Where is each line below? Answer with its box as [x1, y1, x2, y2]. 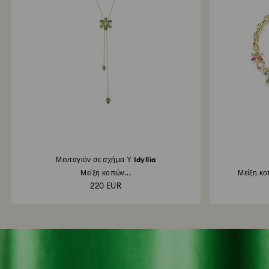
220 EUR [90, 183, 122, 190]
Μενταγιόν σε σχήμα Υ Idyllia [56, 156, 156, 163]
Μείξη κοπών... [80, 169, 131, 177]
